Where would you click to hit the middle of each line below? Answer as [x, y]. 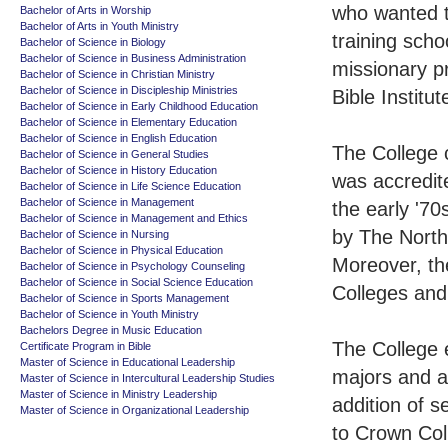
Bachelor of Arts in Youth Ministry [99, 26]
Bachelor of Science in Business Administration [133, 58]
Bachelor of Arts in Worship [85, 10]
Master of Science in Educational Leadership [127, 362]
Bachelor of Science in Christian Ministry [117, 74]
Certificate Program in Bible [85, 346]
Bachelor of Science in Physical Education [121, 250]
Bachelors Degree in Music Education [111, 330]
